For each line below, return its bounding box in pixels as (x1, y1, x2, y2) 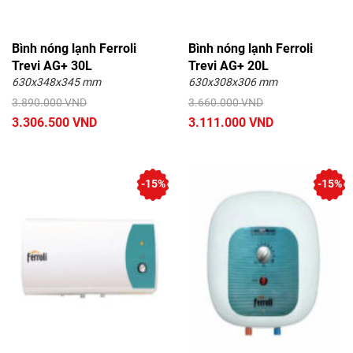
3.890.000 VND (12, 96, 87, 110)
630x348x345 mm (12, 76, 101, 89)
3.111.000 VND (188, 115, 273, 131)
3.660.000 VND (188, 96, 263, 110)
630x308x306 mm (188, 76, 277, 89)
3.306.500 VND (12, 115, 97, 131)
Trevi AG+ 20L (188, 58, 269, 74)
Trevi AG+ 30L (12, 58, 92, 74)
